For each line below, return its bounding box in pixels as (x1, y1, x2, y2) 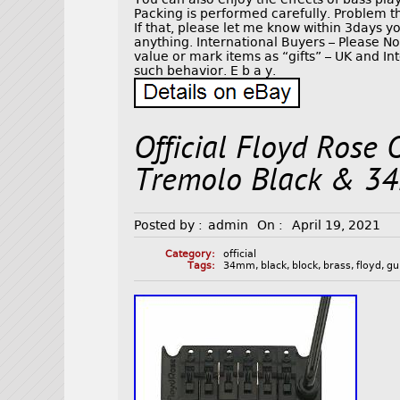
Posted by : (134, 218, 204, 233)
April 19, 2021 (292, 218, 381, 233)
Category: (164, 248, 215, 261)
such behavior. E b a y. (134, 63, 277, 79)
